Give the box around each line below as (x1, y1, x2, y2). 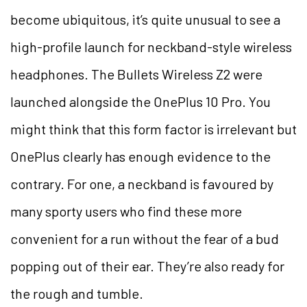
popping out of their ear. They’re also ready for (10, 258, 284, 275)
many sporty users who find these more (10, 203, 242, 220)
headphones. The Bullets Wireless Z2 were (10, 66, 262, 83)
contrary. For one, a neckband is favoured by (10, 175, 273, 193)
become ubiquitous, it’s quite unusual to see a (10, 11, 280, 28)
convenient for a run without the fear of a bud (10, 230, 279, 247)
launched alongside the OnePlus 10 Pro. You (10, 93, 271, 110)
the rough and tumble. (10, 285, 146, 302)
